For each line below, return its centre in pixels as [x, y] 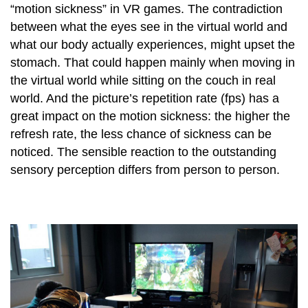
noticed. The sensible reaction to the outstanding [143, 152]
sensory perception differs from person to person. [145, 169]
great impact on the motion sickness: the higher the [150, 116]
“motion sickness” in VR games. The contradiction [146, 9]
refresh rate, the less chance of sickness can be [141, 134]
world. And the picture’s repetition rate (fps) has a [145, 98]
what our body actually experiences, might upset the [153, 44]
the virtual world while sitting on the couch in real [143, 80]
